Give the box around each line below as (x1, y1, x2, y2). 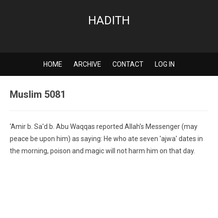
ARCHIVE (73, 60, 101, 68)
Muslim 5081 (10, 89, 66, 100)
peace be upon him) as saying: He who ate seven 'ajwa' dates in (10, 135, 203, 143)
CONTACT (112, 60, 144, 68)
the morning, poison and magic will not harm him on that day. (10, 147, 195, 155)
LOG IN (155, 60, 175, 68)
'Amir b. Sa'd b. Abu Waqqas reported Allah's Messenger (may (10, 123, 198, 130)
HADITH (88, 14, 130, 27)
